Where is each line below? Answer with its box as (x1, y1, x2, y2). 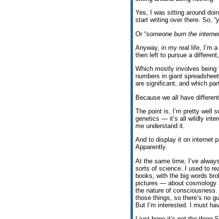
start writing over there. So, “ (135, 16, 216, 24)
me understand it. (135, 122, 185, 130)
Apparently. (135, 143, 167, 151)
